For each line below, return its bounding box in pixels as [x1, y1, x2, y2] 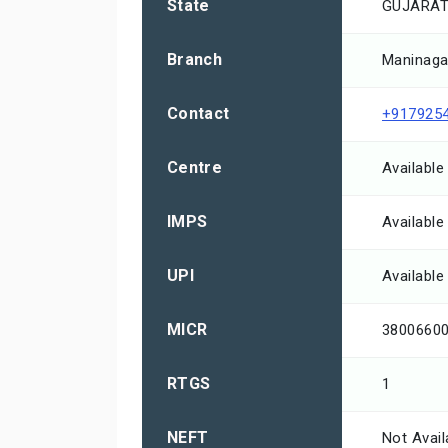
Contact [167, 104, 230, 124]
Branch [167, 50, 222, 70]
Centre [167, 158, 222, 178]
